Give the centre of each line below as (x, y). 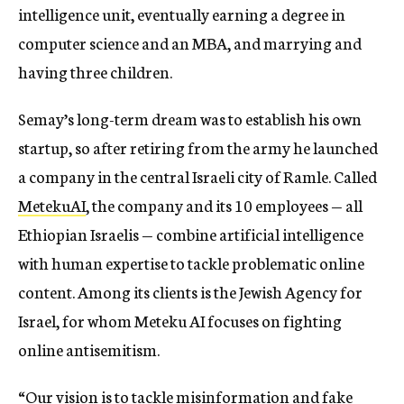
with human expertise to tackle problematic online (191, 263)
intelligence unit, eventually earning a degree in (182, 14)
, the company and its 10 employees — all (224, 205)
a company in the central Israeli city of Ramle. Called (197, 176)
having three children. (95, 72)
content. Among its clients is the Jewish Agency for (190, 292)
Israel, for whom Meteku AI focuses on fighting (180, 321)
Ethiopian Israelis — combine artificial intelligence (191, 234)
